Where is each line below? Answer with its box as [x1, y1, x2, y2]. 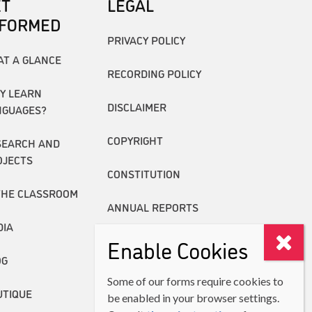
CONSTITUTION [107, 165, 180, 181]
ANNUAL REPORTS [107, 198, 198, 214]
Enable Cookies [107, 234, 249, 265]
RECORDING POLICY [107, 65, 201, 81]
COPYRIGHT [107, 132, 163, 148]
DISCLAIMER [107, 98, 166, 114]
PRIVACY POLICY [107, 31, 185, 47]
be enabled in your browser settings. [107, 291, 279, 304]
